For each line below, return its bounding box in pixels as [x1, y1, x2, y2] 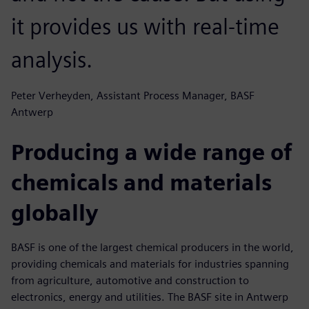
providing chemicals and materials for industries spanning [11, 257, 289, 270]
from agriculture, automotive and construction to [11, 273, 249, 287]
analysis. [11, 46, 92, 73]
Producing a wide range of [11, 138, 292, 166]
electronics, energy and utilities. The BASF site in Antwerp [11, 290, 288, 303]
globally [11, 199, 98, 226]
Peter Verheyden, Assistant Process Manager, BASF [11, 88, 255, 102]
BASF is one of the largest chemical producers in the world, [11, 240, 294, 254]
